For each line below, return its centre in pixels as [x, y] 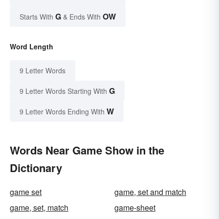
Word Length [32, 47]
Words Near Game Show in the [87, 150]
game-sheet [135, 208]
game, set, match [39, 208]
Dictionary [36, 168]
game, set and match [150, 192]
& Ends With [82, 17]
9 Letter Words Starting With [63, 91]
